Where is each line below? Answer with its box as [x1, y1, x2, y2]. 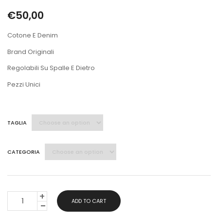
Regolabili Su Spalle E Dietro [7, 63, 95, 73]
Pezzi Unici [7, 79, 40, 89]
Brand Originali [7, 47, 54, 56]
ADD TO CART [72, 197, 106, 205]
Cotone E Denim [7, 31, 58, 40]
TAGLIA [7, 118, 27, 127]
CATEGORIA [7, 147, 40, 156]
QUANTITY [7, 200, 38, 208]
